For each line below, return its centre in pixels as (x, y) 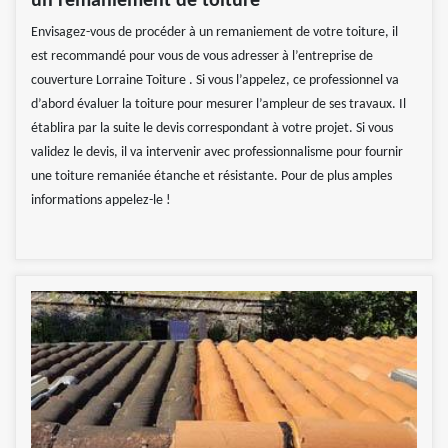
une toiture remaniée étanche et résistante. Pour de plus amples (211, 176)
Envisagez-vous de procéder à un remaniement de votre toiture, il (214, 32)
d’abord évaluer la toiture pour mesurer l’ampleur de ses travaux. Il (218, 104)
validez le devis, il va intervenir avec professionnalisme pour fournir (217, 152)
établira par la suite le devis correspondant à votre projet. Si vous (212, 128)
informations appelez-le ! (101, 200)
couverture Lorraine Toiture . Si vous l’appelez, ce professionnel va (215, 80)
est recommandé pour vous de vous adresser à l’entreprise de (202, 56)
